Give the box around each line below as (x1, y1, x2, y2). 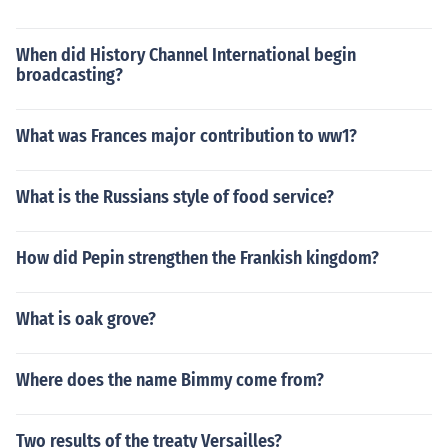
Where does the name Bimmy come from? (16, 369, 324, 391)
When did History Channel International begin (16, 44, 356, 66)
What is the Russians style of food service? (16, 186, 334, 208)
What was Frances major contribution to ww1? (16, 125, 357, 147)
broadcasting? (16, 64, 123, 86)
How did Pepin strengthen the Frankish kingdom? (16, 247, 379, 269)
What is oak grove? (16, 308, 156, 330)
